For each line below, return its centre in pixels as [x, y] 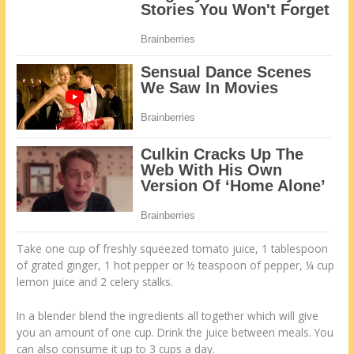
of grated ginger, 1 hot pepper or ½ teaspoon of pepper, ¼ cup [176, 265]
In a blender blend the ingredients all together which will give [168, 315]
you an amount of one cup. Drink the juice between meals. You [175, 332]
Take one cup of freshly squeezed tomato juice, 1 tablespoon [173, 248]
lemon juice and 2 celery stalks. [95, 281]
